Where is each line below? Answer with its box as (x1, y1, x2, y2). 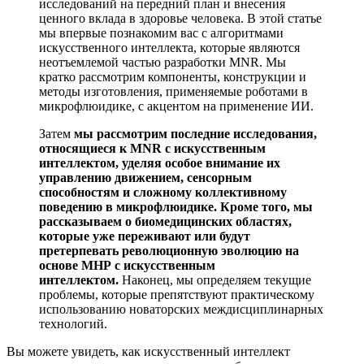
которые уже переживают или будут (39, 228, 250, 243)
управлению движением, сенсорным (39, 170, 252, 184)
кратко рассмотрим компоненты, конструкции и (39, 69, 306, 84)
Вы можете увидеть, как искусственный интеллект (6, 344, 290, 358)
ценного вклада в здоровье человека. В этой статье (39, 11, 322, 25)
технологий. (39, 316, 107, 331)
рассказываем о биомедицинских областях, (39, 214, 292, 228)
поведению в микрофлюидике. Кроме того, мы (39, 199, 313, 214)
